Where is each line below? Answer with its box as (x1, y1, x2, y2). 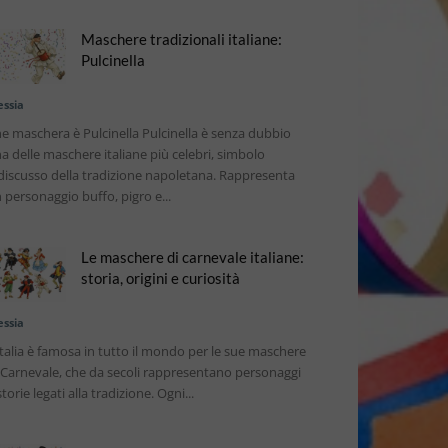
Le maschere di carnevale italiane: (81, 248, 304, 266)
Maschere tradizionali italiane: (81, 30, 282, 48)
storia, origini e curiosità (81, 269, 240, 287)
